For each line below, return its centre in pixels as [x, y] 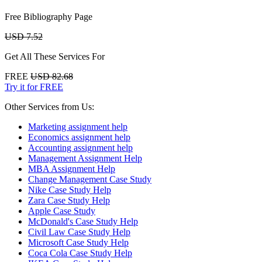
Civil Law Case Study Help [79, 232]
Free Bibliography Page [49, 16]
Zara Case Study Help [69, 200]
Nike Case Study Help [70, 189]
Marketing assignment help [78, 126]
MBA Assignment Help [72, 168]
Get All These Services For [55, 56]
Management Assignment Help [85, 158]
